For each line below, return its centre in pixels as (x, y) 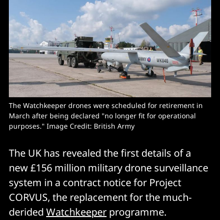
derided (27, 212)
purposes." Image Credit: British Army (72, 126)
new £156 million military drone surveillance (109, 167)
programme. (137, 212)
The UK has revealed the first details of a (100, 153)
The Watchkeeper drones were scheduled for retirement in (106, 105)
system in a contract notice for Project (95, 182)
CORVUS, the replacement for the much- (100, 197)
